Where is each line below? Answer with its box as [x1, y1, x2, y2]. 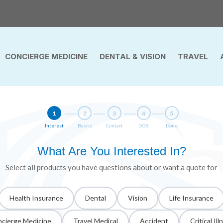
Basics [77, 122, 92, 129]
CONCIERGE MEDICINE [4, 52, 88, 62]
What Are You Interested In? [37, 144, 186, 158]
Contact [106, 122, 123, 129]
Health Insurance [9, 194, 63, 203]
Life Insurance [169, 194, 214, 203]
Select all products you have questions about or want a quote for [5, 163, 218, 172]
